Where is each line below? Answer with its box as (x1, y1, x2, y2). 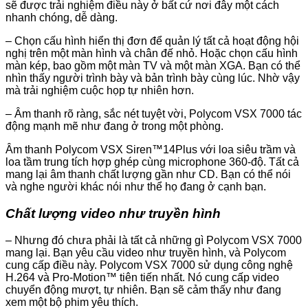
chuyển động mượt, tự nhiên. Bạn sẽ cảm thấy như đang (5, 283, 281, 296)
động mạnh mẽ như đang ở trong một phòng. (5, 120, 223, 133)
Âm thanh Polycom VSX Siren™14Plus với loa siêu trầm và (5, 144, 296, 156)
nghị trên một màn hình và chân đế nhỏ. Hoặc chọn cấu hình (5, 47, 298, 60)
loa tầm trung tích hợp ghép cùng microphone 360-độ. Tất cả (5, 156, 299, 168)
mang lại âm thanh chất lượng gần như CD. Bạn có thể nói (5, 168, 291, 181)
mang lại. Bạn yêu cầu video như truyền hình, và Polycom (5, 246, 286, 258)
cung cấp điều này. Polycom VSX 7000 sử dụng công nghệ (5, 258, 293, 271)
